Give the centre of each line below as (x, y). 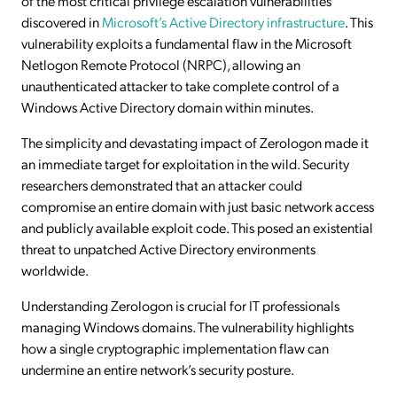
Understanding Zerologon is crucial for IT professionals (180, 305)
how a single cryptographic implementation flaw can (175, 348)
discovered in (62, 22)
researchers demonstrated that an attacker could (162, 185)
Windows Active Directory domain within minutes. (167, 107)
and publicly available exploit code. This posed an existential (197, 227)
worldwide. (55, 270)
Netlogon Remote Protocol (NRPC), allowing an (161, 64)
